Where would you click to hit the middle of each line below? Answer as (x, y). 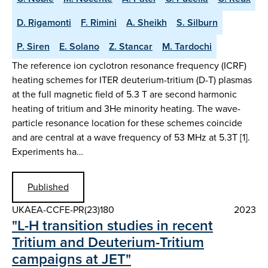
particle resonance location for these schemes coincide (127, 123)
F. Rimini (99, 22)
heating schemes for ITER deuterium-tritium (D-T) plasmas (132, 80)
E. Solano (79, 46)
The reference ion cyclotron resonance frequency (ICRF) (129, 65)
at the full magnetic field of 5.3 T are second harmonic (124, 94)
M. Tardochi (187, 46)
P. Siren (33, 46)
